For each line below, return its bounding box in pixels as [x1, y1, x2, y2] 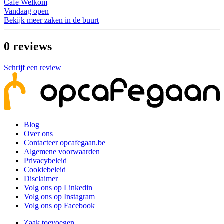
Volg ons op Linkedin [24, 183, 92, 192]
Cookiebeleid [24, 165, 66, 174]
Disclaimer [24, 174, 58, 183]
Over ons [24, 129, 53, 138]
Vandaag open [4, 7, 49, 16]
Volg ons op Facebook [24, 201, 95, 210]
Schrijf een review [4, 63, 61, 72]
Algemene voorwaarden [24, 147, 100, 156]
